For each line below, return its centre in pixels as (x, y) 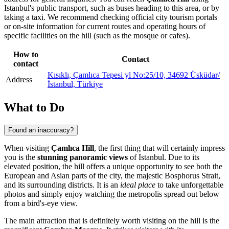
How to (26, 54)
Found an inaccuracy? (41, 130)
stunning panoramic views (83, 157)
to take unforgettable (189, 185)
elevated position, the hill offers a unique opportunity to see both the (113, 166)
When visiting (28, 148)
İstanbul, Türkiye (75, 84)
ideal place (138, 185)
